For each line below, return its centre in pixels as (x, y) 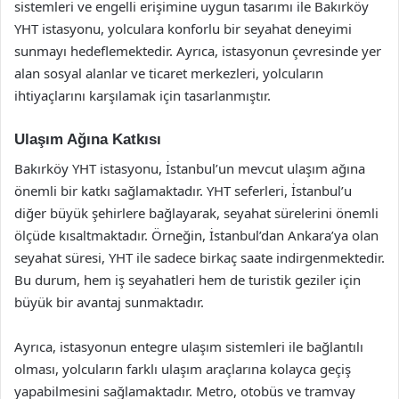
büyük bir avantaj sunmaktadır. (109, 301)
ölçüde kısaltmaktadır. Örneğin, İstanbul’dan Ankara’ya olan (196, 235)
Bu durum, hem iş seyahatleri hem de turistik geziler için (187, 279)
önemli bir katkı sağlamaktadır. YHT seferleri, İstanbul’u (183, 190)
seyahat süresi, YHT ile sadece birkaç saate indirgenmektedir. (199, 257)
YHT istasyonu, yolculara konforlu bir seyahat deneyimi (183, 28)
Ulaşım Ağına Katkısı (88, 139)
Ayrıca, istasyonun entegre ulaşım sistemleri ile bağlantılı (189, 346)
